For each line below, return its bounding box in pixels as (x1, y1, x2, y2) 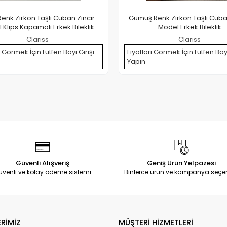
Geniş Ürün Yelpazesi (146, 158, 216, 168)
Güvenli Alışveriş (15, 158, 69, 168)
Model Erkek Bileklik (158, 22, 221, 32)
